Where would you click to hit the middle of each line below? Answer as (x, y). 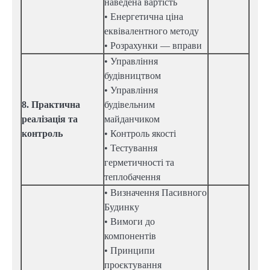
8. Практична (51, 105)
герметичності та (139, 163)
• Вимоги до (130, 222)
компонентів (130, 236)
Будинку (122, 207)
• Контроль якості (140, 134)
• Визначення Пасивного (155, 193)
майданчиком (132, 119)
